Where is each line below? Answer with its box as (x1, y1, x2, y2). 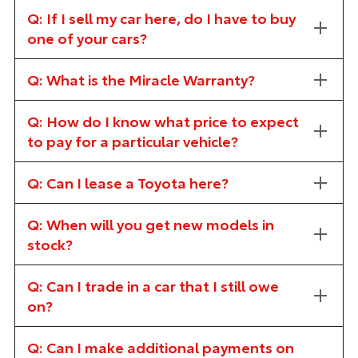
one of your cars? (26, 27, 147, 48)
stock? (26, 233, 73, 254)
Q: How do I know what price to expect (26, 110, 299, 131)
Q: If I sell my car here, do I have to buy (26, 7, 296, 28)
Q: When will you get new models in (26, 213, 274, 234)
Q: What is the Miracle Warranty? (26, 69, 255, 89)
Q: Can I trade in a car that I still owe (26, 275, 279, 296)
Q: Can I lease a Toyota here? (26, 172, 229, 193)
